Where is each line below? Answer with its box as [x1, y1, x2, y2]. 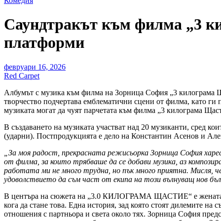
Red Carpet [4, 71, 39, 80]
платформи [4, 34, 84, 52]
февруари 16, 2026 [4, 62, 66, 71]
